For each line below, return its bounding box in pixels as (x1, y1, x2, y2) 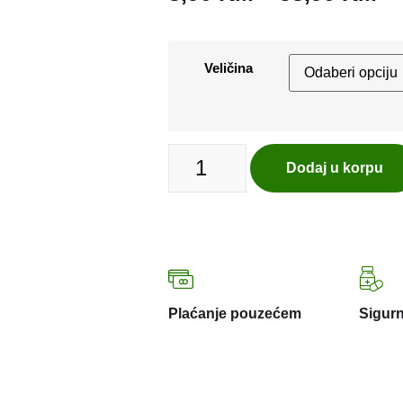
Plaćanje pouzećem (168, 306, 301, 322)
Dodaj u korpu (286, 160, 384, 176)
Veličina (204, 59, 253, 76)
